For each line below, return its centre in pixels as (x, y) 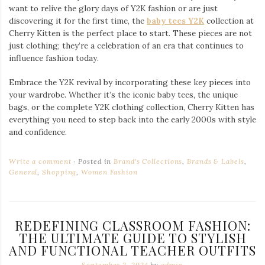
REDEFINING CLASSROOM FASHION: (132, 226)
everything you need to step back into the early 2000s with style (132, 120)
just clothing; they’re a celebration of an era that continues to (126, 46)
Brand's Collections (148, 161)
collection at (229, 21)
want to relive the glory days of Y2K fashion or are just (113, 9)
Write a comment (40, 161)
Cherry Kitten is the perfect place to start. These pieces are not (130, 33)
